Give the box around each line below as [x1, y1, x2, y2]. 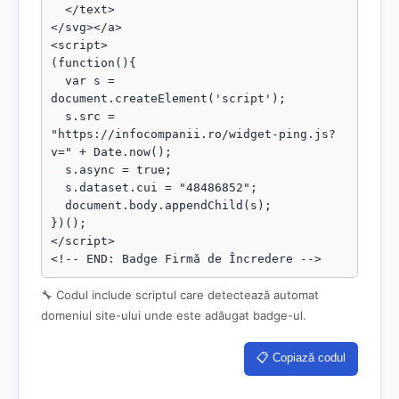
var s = [51, 74, 65, 87]
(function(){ [51, 56, 136, 69]
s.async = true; [51, 163, 65, 176]
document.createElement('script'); [51, 92, 286, 105]
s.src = [51, 110, 65, 123]
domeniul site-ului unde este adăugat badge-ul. [41, 308, 306, 322]
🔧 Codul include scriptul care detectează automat [41, 288, 319, 302]
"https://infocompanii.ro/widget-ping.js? [51, 127, 336, 141]
